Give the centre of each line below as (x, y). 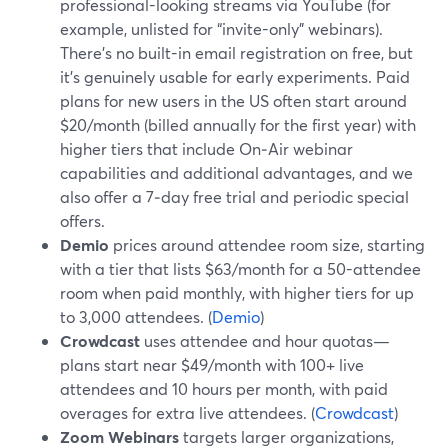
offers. (82, 220)
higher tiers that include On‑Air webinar (206, 148)
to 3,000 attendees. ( (136, 316)
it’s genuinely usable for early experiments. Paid (235, 76)
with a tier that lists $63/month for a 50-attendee (240, 268)
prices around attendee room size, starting (267, 244)
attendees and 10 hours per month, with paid (224, 388)
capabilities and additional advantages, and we (236, 172)
